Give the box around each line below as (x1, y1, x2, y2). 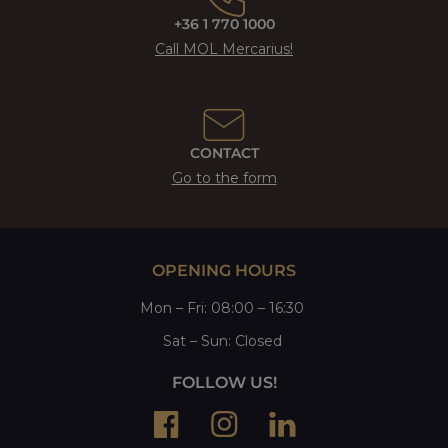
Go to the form (171, 169, 277, 188)
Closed (234, 332, 282, 351)
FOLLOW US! (171, 373, 277, 393)
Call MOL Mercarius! (155, 40, 293, 59)
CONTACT (189, 144, 259, 163)
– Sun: (185, 332, 235, 351)
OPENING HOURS (152, 261, 296, 281)
